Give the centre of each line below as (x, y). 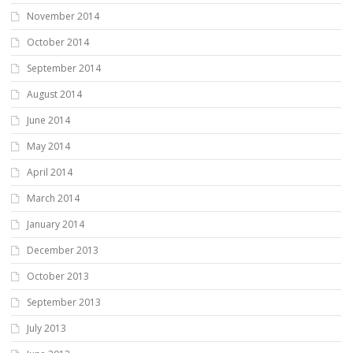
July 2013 (46, 329)
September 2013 (64, 303)
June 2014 (48, 121)
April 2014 (50, 173)
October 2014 (58, 43)
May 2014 (48, 147)
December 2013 (63, 251)
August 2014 (54, 95)
